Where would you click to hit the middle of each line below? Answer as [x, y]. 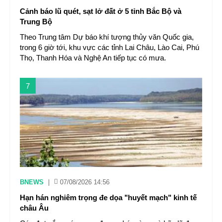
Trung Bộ [36, 22]
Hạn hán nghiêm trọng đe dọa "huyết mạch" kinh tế [108, 197]
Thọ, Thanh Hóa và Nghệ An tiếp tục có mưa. [93, 58]
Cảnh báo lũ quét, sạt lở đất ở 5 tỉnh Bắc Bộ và [101, 11]
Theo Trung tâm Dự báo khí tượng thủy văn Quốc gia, [107, 37]
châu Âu [34, 208]
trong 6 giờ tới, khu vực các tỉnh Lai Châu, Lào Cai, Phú [110, 47]
